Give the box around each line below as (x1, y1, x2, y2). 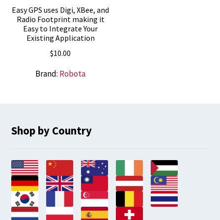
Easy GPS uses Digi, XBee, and (12, 5, 110, 15)
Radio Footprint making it (16, 14, 105, 25)
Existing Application (26, 33, 95, 43)
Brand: (35, 68, 60, 79)
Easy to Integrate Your (23, 24, 98, 34)
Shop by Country (11, 123, 92, 137)
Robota (59, 68, 86, 79)
